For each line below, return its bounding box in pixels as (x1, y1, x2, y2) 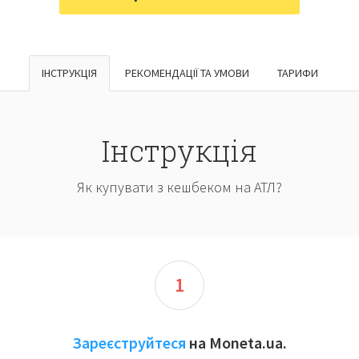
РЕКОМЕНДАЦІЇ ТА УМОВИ (124, 66, 249, 80)
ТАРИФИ (276, 66, 318, 80)
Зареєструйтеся (71, 333, 186, 353)
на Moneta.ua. (185, 333, 287, 353)
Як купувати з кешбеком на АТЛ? (77, 178, 282, 196)
